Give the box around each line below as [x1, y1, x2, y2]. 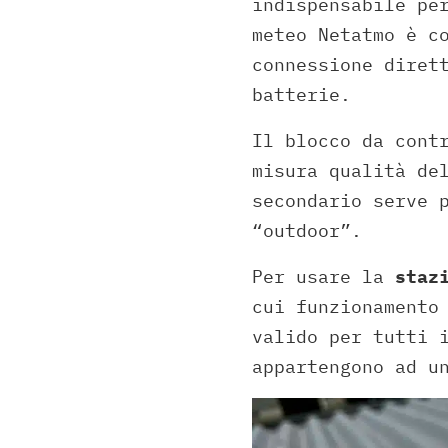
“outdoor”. [252, 218, 362, 242]
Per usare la [252, 264, 395, 288]
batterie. [252, 82, 351, 106]
